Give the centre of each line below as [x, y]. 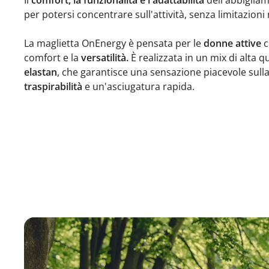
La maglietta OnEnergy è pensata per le [114, 43]
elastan [41, 72]
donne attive [234, 43]
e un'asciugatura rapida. [140, 86]
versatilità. [105, 57]
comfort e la [53, 57]
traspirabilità [53, 86]
